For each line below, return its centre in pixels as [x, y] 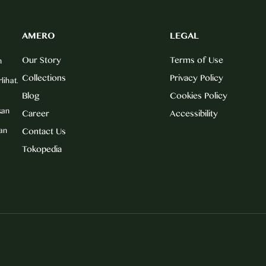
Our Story [41, 60]
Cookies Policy [199, 95]
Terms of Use [197, 60]
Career [35, 113]
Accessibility [194, 113]
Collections [44, 77]
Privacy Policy [197, 77]
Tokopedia [42, 149]
